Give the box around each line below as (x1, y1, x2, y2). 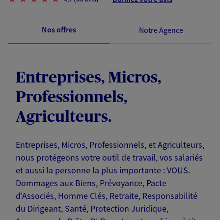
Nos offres (42, 25, 76, 35)
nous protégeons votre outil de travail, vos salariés (16, 152, 203, 164)
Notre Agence (139, 25, 183, 35)
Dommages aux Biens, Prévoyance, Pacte (16, 177, 166, 189)
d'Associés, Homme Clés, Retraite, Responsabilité (16, 190, 197, 202)
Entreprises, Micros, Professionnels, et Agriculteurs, (16, 139, 204, 151)
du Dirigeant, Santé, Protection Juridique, (16, 203, 168, 215)
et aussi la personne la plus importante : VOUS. (16, 165, 190, 176)
